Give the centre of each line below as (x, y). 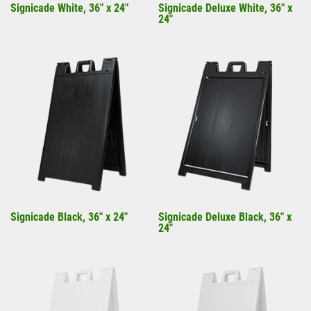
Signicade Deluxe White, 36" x (225, 8)
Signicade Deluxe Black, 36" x (225, 217)
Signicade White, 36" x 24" (69, 8)
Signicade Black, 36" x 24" (69, 217)
